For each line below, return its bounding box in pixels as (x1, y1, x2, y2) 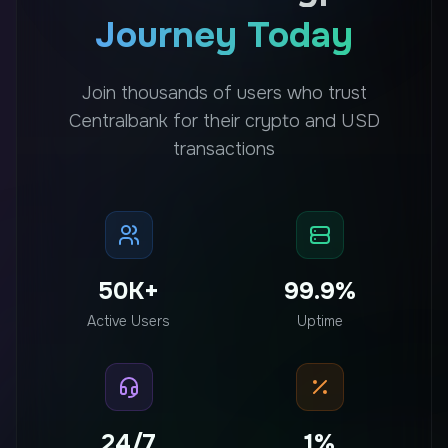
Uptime (296, 311, 343, 330)
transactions (173, 137, 275, 160)
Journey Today (95, 11, 353, 58)
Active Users (87, 311, 170, 330)
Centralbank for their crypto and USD (68, 109, 380, 132)
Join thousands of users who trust (81, 81, 367, 104)
